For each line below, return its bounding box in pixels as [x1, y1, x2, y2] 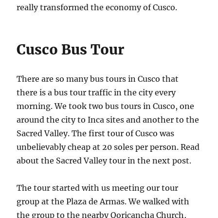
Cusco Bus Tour [17, 41, 125, 59]
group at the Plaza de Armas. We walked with [17, 197, 190, 207]
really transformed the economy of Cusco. [17, 2, 178, 13]
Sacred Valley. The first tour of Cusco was [17, 128, 175, 139]
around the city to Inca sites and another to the [17, 115, 200, 125]
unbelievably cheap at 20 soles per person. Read [17, 142, 200, 152]
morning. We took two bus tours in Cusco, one [17, 101, 195, 111]
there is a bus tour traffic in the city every [17, 88, 176, 98]
